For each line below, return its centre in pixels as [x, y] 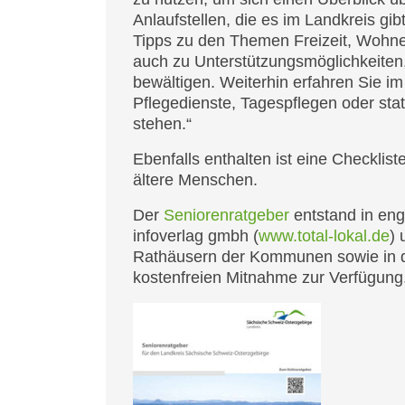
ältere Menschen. [195, 180]
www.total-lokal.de [324, 236]
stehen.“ [162, 124]
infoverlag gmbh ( [196, 236]
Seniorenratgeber [226, 215]
